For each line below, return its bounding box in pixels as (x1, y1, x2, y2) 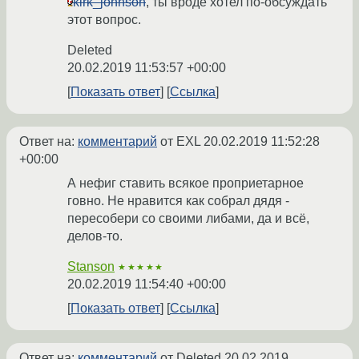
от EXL (157, 135, 204, 149)
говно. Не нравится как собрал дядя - (67, 194, 289, 208)
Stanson (67, 260, 115, 274)
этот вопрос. (67, 13, 141, 27)
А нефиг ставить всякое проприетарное (67, 176, 304, 191)
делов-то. (67, 229, 123, 244)
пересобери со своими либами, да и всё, (67, 212, 309, 226)
